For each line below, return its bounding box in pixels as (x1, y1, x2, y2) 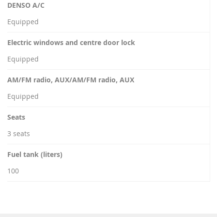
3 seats (7, 129, 30, 138)
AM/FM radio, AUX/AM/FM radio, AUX (7, 75, 134, 84)
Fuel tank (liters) (7, 150, 62, 159)
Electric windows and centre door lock (7, 38, 135, 47)
